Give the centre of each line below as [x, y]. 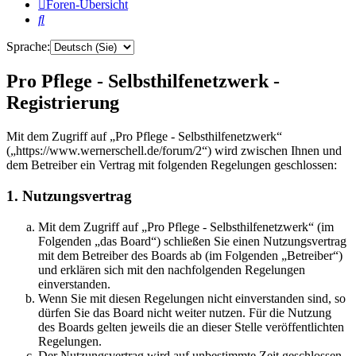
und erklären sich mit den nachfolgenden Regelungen [172, 269]
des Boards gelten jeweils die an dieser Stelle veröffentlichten [191, 327]
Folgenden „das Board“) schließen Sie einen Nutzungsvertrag [192, 241]
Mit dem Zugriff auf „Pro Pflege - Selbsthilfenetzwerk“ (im [186, 226]
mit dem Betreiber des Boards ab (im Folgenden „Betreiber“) [190, 255]
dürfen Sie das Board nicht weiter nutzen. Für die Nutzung [185, 312]
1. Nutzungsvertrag [69, 196]
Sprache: [28, 47]
